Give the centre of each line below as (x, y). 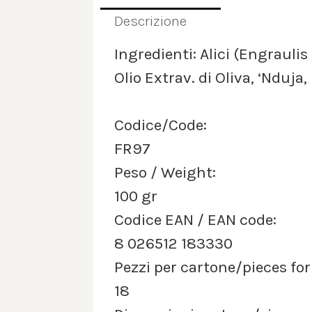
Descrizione (151, 21)
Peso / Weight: (165, 173)
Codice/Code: (161, 125)
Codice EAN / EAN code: (196, 220)
